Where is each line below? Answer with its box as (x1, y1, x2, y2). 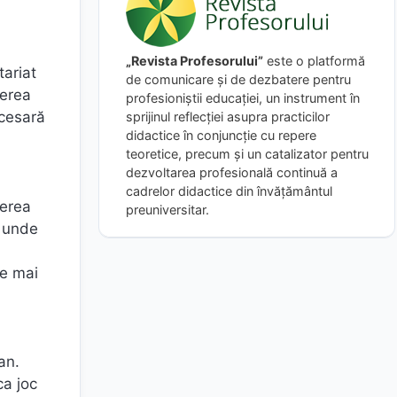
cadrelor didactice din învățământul (126, 183, 332, 198)
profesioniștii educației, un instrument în (126, 90, 360, 105)
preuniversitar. (126, 201, 209, 217)
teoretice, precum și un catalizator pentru (126, 145, 369, 161)
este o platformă (263, 52, 365, 68)
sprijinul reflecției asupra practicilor (126, 108, 330, 124)
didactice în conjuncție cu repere (126, 127, 316, 143)
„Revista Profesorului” (126, 52, 263, 68)
